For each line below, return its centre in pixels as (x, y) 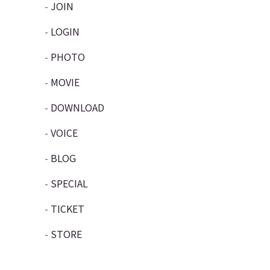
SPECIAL (69, 184)
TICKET (67, 209)
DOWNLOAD (77, 108)
